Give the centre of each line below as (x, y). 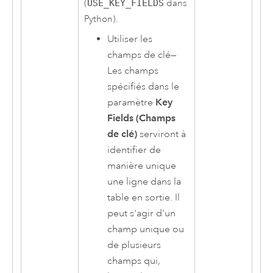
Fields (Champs (142, 118)
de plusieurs (134, 245)
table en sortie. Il (144, 198)
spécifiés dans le (144, 87)
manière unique (142, 166)
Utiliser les (130, 39)
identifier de (134, 150)
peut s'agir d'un (142, 214)
